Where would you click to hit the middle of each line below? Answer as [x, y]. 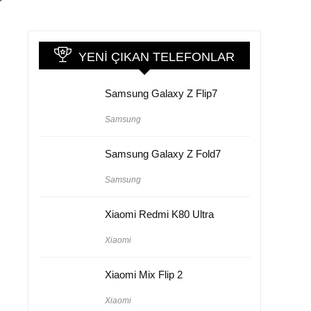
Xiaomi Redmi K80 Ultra [159, 214]
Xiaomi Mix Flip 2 [144, 274]
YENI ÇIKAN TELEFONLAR [157, 57]
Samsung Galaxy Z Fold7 [163, 153]
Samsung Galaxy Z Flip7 [161, 93]
